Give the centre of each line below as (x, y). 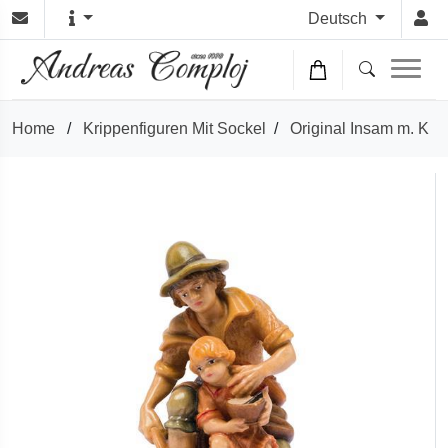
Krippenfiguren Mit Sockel (174, 128)
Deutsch (340, 18)
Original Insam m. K (359, 128)
